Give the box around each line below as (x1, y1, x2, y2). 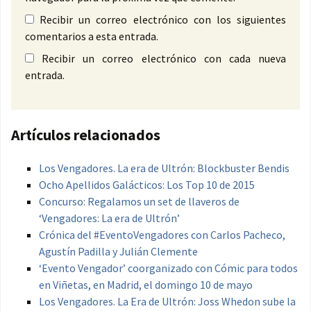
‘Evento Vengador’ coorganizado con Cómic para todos (39, 261, 298, 276)
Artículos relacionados (11, 125, 160, 145)
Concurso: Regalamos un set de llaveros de (39, 194, 239, 209)
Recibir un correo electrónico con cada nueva (42, 51, 287, 66)
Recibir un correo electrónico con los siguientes (40, 12, 287, 27)
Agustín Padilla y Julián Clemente (39, 244, 198, 259)
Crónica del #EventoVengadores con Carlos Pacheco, (39, 228, 285, 242)
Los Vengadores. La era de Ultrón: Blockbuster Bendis (39, 161, 289, 176)
